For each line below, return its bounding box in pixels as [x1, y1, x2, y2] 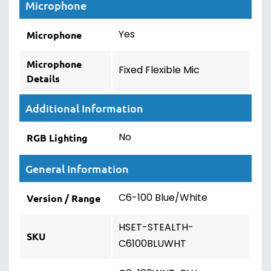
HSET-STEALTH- [119, 220, 194, 236]
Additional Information [25, 101, 143, 115]
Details [27, 72, 60, 85]
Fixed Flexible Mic [119, 63, 200, 79]
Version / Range [27, 192, 100, 204]
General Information [25, 162, 129, 175]
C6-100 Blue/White [119, 191, 207, 206]
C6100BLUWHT [119, 237, 186, 252]
